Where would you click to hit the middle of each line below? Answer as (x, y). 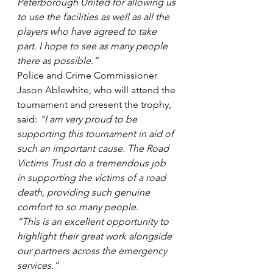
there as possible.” (58, 61)
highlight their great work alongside (96, 236)
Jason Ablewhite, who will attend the (97, 90)
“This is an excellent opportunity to (94, 222)
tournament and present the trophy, (95, 105)
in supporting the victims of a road (93, 178)
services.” (38, 265)
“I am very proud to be (90, 119)
